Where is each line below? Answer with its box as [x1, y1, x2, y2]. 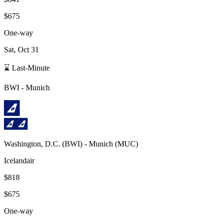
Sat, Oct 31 [4, 45, 39, 54]
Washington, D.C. [4, 139, 60, 148]
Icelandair [4, 156, 35, 165]
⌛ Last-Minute [4, 63, 50, 72]
